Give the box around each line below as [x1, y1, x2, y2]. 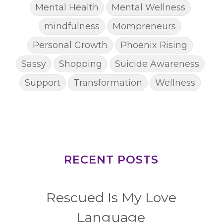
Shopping [58, 58, 102, 69]
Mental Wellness [111, 2, 185, 12]
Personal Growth [33, 40, 108, 50]
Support [25, 77, 60, 88]
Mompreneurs [112, 21, 176, 31]
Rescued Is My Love [46, 189, 176, 206]
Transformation [73, 77, 142, 88]
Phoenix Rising [120, 40, 187, 50]
